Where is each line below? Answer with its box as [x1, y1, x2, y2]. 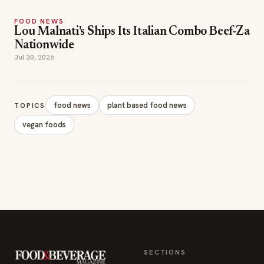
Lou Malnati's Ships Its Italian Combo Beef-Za [14, 25, 250, 38]
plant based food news [107, 100, 187, 110]
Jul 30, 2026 [14, 52, 54, 62]
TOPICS [14, 100, 46, 110]
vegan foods [22, 119, 66, 130]
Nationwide [14, 39, 74, 52]
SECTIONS [144, 247, 186, 256]
